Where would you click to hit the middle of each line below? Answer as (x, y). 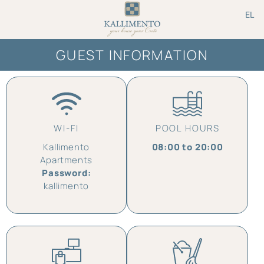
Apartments (67, 160)
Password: (67, 173)
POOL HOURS (187, 128)
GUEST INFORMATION (132, 55)
